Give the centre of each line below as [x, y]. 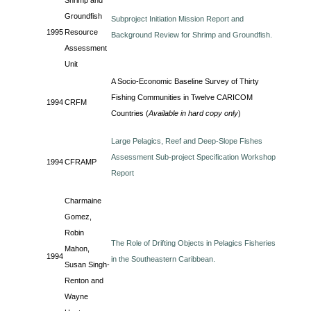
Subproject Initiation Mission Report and [178, 19]
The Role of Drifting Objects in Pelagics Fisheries [194, 243]
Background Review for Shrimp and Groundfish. [192, 35]
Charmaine [83, 201]
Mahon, [77, 249]
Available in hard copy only [194, 113]
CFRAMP [81, 162]
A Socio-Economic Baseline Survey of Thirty [185, 81]
